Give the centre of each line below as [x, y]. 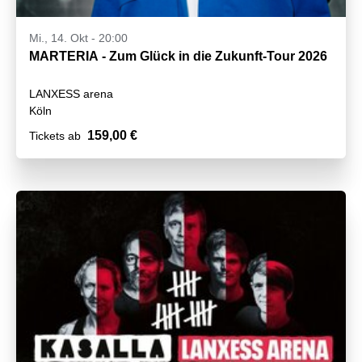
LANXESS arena [71, 94]
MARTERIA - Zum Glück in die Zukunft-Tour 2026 [178, 57]
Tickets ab [55, 136]
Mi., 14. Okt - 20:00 [78, 38]
